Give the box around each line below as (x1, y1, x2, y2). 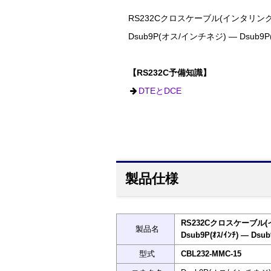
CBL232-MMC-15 (181, 249, 241, 259)
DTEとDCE (139, 87, 182, 96)
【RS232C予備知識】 (128, 68, 211, 78)
